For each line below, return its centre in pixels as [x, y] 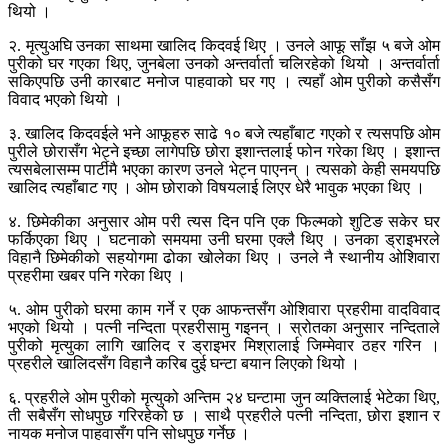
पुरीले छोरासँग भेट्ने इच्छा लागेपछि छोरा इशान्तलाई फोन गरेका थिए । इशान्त [224, 152]
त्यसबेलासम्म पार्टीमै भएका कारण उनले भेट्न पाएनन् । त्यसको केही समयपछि [224, 170]
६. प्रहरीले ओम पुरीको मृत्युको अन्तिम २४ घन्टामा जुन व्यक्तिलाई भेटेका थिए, [224, 398]
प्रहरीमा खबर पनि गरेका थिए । [97, 276]
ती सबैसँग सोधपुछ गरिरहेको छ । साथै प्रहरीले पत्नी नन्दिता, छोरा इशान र [224, 416]
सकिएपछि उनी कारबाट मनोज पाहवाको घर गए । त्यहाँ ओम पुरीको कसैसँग [224, 82]
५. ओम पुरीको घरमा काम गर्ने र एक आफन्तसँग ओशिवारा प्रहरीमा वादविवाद [224, 310]
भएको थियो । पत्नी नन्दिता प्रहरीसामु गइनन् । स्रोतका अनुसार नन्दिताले [224, 328]
